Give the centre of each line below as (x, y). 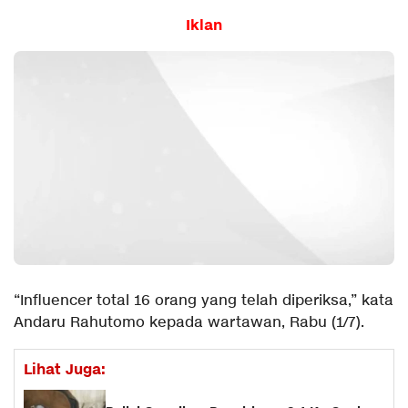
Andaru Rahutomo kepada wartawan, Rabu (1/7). (189, 323)
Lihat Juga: (65, 370)
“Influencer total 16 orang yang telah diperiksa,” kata (204, 301)
